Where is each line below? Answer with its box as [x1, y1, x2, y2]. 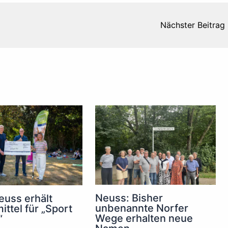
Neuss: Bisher [95, 192, 163, 205]
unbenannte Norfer [95, 202, 189, 215]
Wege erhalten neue [95, 212, 193, 225]
